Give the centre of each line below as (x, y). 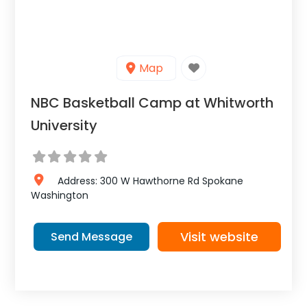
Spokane (222, 181)
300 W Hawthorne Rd (149, 181)
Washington (60, 195)
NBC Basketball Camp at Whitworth (152, 103)
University (64, 125)
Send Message (91, 236)
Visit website (219, 236)
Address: (78, 181)
